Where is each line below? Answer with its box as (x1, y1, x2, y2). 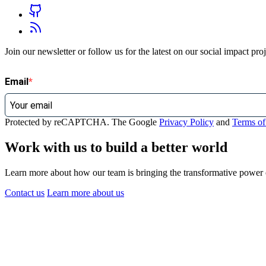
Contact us (5, 188, 45, 198)
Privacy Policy (159, 117, 214, 128)
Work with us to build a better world (5, 140, 227, 156)
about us (93, 188, 124, 198)
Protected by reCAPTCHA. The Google (5, 117, 159, 128)
